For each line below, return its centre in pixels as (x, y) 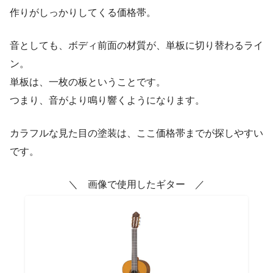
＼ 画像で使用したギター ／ (136, 185)
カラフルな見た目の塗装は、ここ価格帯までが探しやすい (136, 133)
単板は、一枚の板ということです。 (88, 82)
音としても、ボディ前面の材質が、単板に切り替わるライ (136, 46)
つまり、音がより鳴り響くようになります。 (107, 101)
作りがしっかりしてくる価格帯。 (83, 13)
